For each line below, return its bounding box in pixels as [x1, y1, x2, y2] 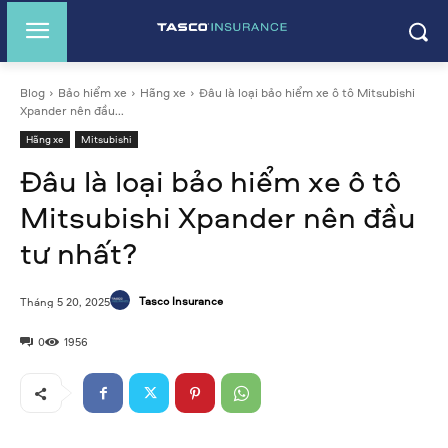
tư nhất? [20, 232, 138, 273]
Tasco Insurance [139, 292, 223, 308]
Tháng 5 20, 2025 [20, 293, 110, 309]
